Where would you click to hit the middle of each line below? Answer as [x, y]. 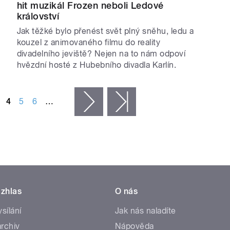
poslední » [155, 102]
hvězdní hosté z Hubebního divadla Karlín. [97, 65]
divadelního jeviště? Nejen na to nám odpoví [101, 54]
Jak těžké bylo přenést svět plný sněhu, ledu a [105, 31]
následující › [125, 102]
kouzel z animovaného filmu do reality [89, 43]
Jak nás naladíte [146, 211]
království [38, 16]
